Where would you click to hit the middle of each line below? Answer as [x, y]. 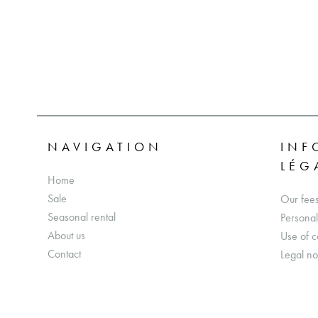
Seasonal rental [82, 217]
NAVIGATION [105, 147]
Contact [64, 254]
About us [66, 236]
